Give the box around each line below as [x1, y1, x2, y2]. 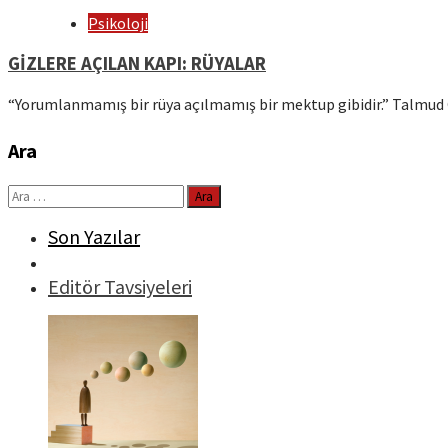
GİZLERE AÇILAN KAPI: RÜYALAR [8, 51, 266, 75]
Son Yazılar [48, 224, 140, 250]
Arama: [7, 184, 55, 205]
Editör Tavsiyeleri [48, 274, 192, 300]
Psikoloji [88, 13, 148, 33]
